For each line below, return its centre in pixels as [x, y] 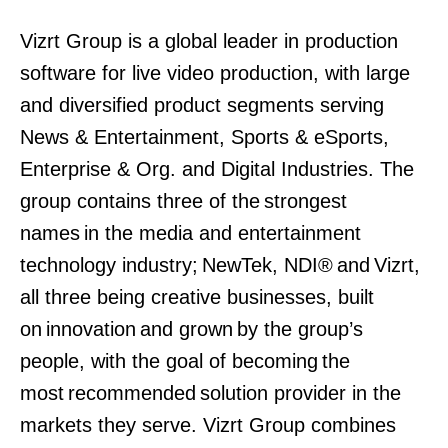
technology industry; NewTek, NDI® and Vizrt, [220, 265]
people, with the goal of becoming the [185, 361]
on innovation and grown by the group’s [191, 329]
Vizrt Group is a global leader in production [209, 41]
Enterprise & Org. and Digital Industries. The [217, 169]
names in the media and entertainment [190, 233]
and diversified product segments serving [202, 105]
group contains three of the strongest [183, 201]
